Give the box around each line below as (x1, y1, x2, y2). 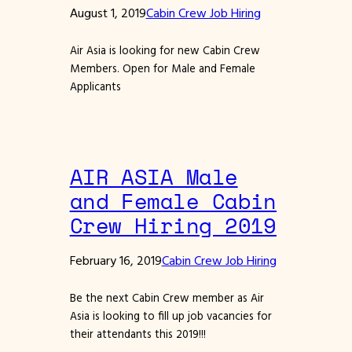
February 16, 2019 (69, 251, 162, 268)
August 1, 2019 (69, 4, 146, 20)
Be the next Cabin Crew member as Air (69, 290, 264, 305)
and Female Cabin (69, 185, 277, 217)
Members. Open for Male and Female (69, 60, 255, 75)
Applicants (69, 79, 121, 93)
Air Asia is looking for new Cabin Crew (69, 42, 260, 57)
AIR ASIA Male (69, 160, 238, 192)
